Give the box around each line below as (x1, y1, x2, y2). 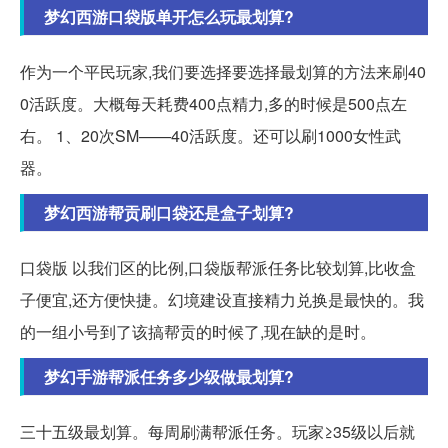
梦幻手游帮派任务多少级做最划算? (44, 365, 294, 389)
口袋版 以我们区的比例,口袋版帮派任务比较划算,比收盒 (20, 256, 416, 280)
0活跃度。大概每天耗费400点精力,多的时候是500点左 (20, 92, 407, 116)
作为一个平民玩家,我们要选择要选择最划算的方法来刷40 (20, 60, 426, 84)
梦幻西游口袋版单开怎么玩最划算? (44, 5, 294, 29)
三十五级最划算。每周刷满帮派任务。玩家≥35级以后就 (20, 420, 415, 444)
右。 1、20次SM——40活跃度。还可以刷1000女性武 (20, 124, 401, 148)
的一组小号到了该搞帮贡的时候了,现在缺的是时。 (20, 320, 376, 344)
